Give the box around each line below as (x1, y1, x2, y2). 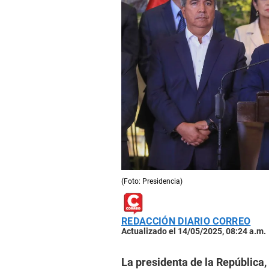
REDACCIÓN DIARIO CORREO (121, 216, 251, 228)
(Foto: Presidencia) (121, 177, 183, 186)
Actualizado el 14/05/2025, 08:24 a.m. (121, 226, 266, 237)
